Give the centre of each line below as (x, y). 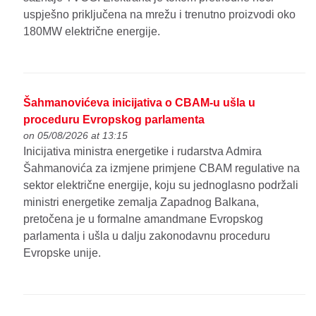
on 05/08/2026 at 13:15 (76, 136)
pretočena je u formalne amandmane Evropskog (144, 219)
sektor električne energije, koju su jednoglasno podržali (161, 186)
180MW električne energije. (92, 32)
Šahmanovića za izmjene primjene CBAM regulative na (162, 169)
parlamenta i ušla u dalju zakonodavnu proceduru (147, 236)
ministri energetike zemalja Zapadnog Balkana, (141, 202)
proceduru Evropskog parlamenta (114, 120)
